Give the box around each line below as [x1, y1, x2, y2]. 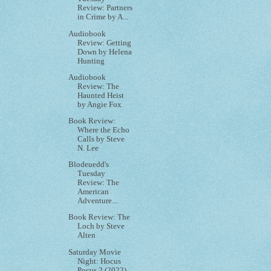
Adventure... [77, 197, 118, 206]
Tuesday [77, 169, 106, 178]
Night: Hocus [77, 256, 122, 266]
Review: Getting [77, 38, 132, 47]
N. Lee [77, 144, 99, 152]
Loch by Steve [77, 222, 125, 231]
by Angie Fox [77, 100, 122, 109]
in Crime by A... [77, 13, 129, 22]
